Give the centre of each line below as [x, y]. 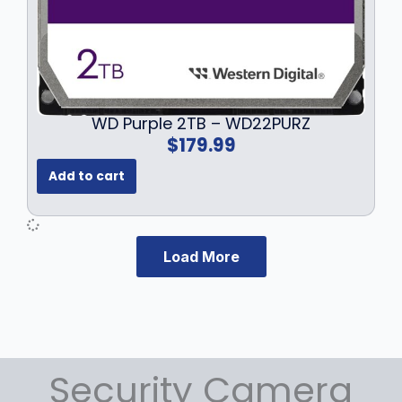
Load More [201, 256]
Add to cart [87, 177]
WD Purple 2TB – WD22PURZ [201, 123]
